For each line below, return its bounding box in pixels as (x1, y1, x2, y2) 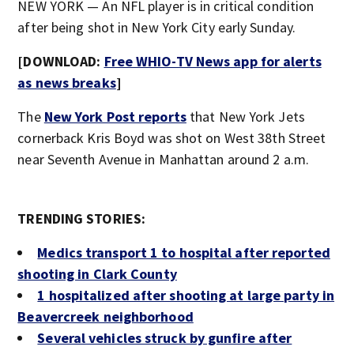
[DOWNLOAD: (17, 52, 104, 70)
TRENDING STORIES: (17, 209, 146, 228)
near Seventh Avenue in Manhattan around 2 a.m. (17, 150, 309, 168)
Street (284, 129, 326, 147)
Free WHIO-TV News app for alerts (104, 52, 322, 70)
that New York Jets (186, 107, 305, 126)
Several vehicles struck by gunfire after (37, 329, 292, 347)
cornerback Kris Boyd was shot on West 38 (17, 129, 273, 147)
